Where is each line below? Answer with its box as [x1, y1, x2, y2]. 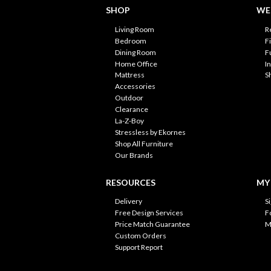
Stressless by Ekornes [114, 128, 186, 137]
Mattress [114, 70, 145, 80]
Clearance [114, 105, 148, 114]
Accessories [114, 82, 155, 91]
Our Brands [114, 151, 153, 160]
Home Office [114, 59, 157, 68]
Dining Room [114, 47, 156, 57]
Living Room [114, 24, 154, 34]
